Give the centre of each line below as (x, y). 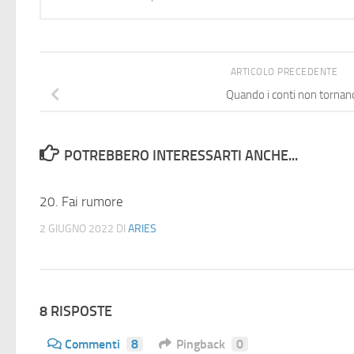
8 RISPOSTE (76, 312)
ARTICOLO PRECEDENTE (285, 72)
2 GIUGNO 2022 (77, 228)
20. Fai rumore (81, 201)
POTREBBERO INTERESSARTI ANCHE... (181, 155)
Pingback (201, 345)
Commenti (92, 345)
